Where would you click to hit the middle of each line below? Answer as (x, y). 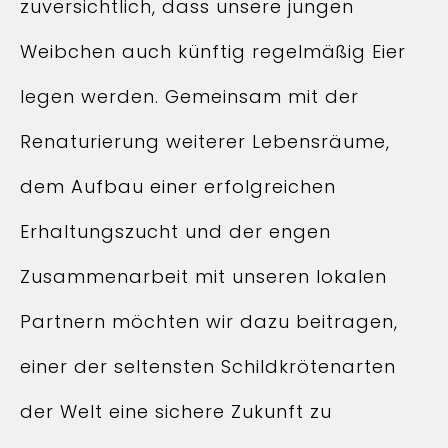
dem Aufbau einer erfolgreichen (178, 186)
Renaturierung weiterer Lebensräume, (205, 141)
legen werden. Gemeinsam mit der (189, 96)
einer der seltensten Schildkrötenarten (208, 366)
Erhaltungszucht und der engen (175, 231)
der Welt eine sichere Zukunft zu (176, 411)
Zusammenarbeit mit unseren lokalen (203, 276)
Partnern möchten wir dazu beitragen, (209, 321)
